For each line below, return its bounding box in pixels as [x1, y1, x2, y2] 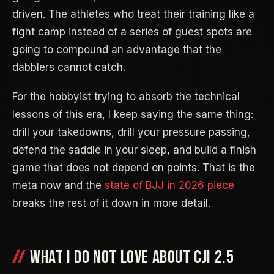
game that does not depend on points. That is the [12, 161, 255, 174]
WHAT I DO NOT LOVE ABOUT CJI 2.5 [30, 246, 234, 268]
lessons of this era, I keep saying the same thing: [12, 108, 253, 120]
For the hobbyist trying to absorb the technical [12, 90, 240, 103]
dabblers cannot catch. [12, 61, 125, 74]
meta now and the [12, 179, 105, 191]
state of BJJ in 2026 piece [105, 179, 234, 191]
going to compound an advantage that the [12, 43, 221, 56]
